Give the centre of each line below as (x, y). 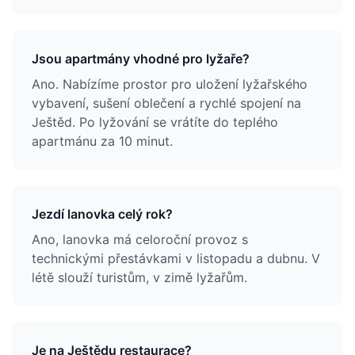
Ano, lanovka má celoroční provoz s (140, 239)
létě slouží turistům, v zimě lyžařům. (139, 277)
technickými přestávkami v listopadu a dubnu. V (176, 258)
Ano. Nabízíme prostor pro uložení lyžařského (170, 84)
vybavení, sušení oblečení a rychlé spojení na (166, 103)
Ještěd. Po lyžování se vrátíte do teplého (155, 122)
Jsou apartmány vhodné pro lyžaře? (141, 59)
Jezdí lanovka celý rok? (102, 214)
